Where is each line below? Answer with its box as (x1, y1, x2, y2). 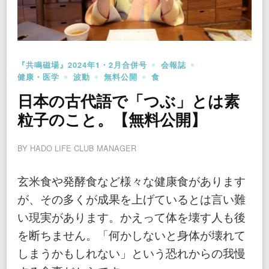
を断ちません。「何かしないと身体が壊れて (17, 226, 246, 243)
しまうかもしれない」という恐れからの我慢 (17, 244, 246, 261)
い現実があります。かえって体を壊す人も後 (17, 208, 246, 225)
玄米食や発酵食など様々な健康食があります (17, 172, 246, 189)
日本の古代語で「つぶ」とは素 (17, 92, 240, 113)
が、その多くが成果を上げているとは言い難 (17, 190, 246, 207)
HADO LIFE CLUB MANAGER (30, 142, 136, 154)
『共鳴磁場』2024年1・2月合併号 (17, 59, 147, 71)
